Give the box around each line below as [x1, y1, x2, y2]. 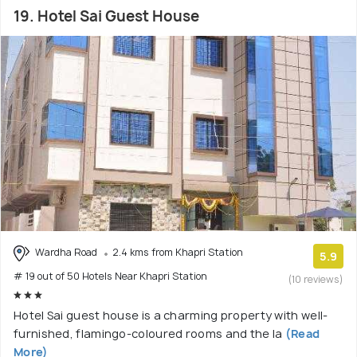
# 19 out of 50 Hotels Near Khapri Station [14, 269, 207, 283]
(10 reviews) [288, 272, 343, 286]
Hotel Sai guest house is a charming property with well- [14, 307, 328, 323]
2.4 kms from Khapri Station [112, 245, 243, 259]
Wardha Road [33, 245, 100, 259]
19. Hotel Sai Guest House [14, 6, 199, 26]
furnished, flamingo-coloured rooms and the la [14, 325, 283, 341]
